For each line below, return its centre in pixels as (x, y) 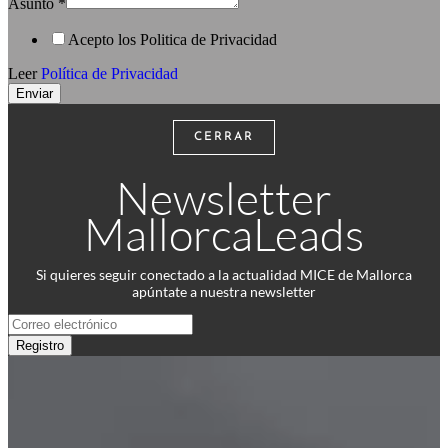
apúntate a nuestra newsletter (224, 291)
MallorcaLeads (224, 233)
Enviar (34, 93)
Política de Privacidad (109, 73)
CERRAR (224, 137)
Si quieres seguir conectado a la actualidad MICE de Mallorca (224, 274)
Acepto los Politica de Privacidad (172, 39)
